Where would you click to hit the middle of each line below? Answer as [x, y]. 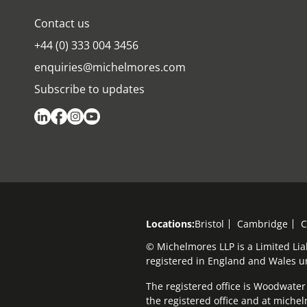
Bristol [209, 224]
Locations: [170, 224]
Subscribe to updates [89, 89]
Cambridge [262, 224]
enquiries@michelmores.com [110, 67]
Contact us [62, 24]
